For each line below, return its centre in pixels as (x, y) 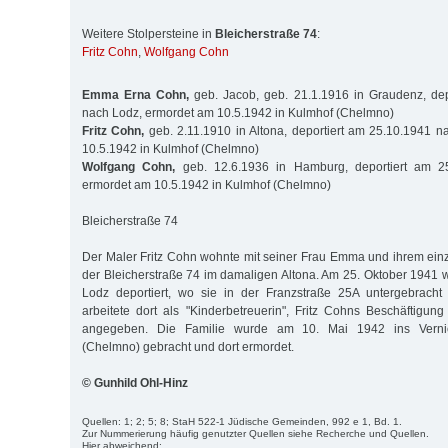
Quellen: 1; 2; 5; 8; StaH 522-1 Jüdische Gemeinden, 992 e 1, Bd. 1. (242, 421)
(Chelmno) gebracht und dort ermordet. (188, 346)
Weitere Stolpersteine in (148, 34)
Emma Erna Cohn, (136, 94)
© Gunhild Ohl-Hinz (135, 382)
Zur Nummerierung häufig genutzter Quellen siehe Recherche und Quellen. (255, 433)
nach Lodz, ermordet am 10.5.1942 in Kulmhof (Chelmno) (238, 112)
